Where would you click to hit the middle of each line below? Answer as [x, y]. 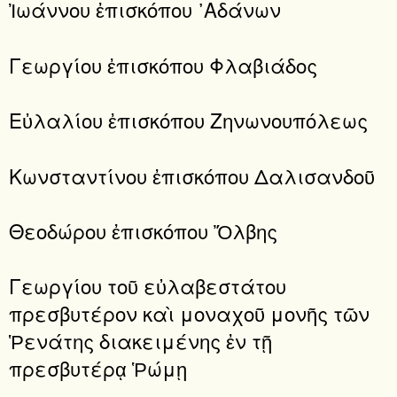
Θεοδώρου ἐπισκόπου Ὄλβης [143, 230]
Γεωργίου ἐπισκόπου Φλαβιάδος [163, 64]
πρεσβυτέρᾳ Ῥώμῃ [98, 368]
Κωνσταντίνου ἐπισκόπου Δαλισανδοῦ [192, 175]
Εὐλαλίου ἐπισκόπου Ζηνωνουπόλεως [188, 120]
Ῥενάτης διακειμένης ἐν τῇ [140, 341]
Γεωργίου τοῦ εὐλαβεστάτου [148, 286]
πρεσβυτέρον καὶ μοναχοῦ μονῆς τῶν [189, 313]
